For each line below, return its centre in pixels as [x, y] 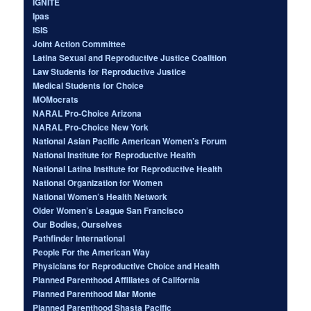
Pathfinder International [79, 238]
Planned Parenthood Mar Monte [95, 293]
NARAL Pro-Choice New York [91, 127]
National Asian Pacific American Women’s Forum [130, 141]
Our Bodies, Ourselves [78, 224]
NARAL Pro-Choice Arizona [87, 113]
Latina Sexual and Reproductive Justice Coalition [130, 57]
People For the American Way [92, 252]
